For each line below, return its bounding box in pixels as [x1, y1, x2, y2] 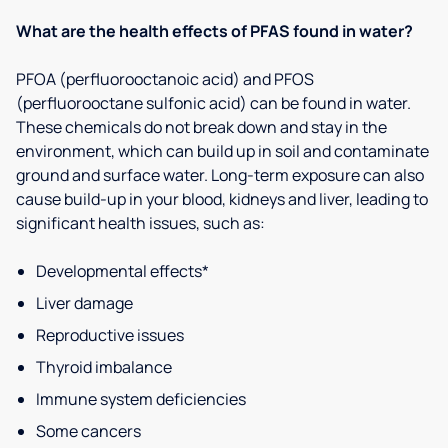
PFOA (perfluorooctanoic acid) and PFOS [16, 68, 314, 90]
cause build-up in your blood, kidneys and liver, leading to [16, 188, 428, 210]
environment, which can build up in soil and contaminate [16, 140, 429, 162]
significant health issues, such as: [16, 212, 265, 234]
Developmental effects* [36, 260, 209, 282]
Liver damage [36, 292, 133, 314]
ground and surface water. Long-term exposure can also [16, 164, 424, 186]
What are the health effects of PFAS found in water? [16, 20, 413, 42]
